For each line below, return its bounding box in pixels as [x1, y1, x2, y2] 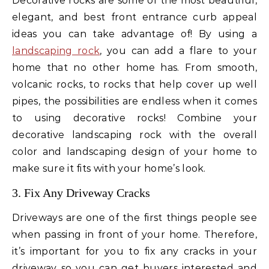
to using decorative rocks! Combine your [12, 112, 257, 124]
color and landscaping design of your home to [12, 146, 257, 158]
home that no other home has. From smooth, [12, 62, 257, 74]
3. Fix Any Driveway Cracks [12, 186, 150, 200]
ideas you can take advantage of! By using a [12, 28, 257, 40]
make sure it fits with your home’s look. [12, 163, 206, 175]
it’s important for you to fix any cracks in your [12, 246, 257, 258]
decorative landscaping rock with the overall [12, 129, 257, 141]
